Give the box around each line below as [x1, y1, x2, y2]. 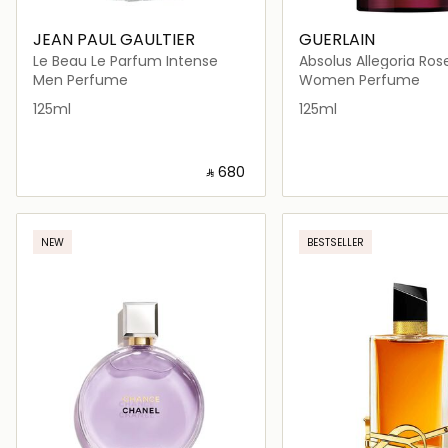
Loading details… [101, 202, 204, 220]
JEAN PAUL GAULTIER [33, 27, 195, 51]
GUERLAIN [298, 27, 375, 51]
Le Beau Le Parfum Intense [33, 50, 218, 71]
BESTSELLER [306, 234, 364, 250]
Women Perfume [298, 69, 420, 90]
